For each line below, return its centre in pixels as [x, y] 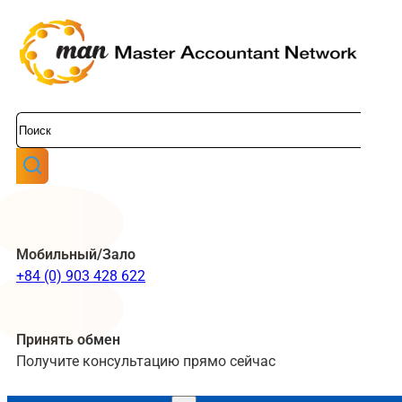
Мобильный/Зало [76, 254]
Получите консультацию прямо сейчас [146, 361]
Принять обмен [68, 340]
